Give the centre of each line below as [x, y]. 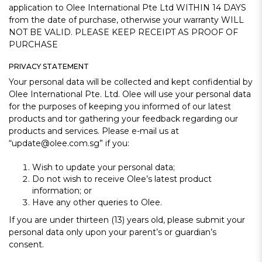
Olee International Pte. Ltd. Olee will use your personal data [130, 94]
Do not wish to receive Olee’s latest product [122, 179]
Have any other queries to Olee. [97, 202]
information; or [62, 191]
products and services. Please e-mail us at [94, 131]
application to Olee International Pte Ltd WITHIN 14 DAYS [127, 8]
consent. [26, 244]
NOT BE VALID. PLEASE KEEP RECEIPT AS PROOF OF [123, 32]
